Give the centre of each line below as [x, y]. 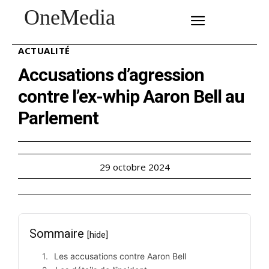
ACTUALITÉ [44, 50]
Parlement [58, 118]
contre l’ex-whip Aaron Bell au [131, 96]
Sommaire [58, 233]
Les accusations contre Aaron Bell [120, 256]
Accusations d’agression [111, 74]
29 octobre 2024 [134, 167]
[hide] [98, 234]
